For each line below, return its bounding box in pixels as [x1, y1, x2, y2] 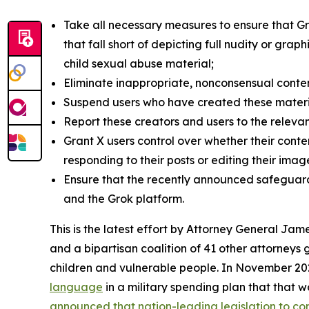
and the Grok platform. [63, 192, 184, 206]
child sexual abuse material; [63, 57, 214, 71]
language [50, 280, 103, 295]
